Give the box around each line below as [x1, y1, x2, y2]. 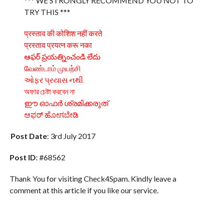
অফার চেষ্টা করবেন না [24, 86, 75, 96]
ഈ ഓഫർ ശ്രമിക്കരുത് [24, 98, 108, 108]
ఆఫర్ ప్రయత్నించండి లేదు [24, 51, 101, 61]
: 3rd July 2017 [46, 131, 95, 140]
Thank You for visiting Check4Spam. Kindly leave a [9, 173, 176, 183]
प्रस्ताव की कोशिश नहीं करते [24, 28, 102, 38]
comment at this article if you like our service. [9, 185, 158, 195]
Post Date [10, 131, 47, 140]
